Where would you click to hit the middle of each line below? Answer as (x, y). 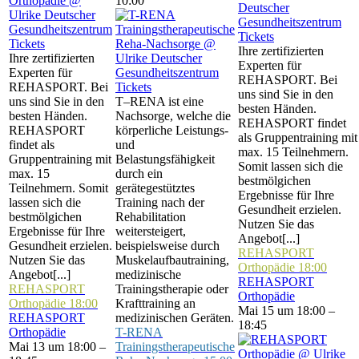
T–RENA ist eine (159, 101)
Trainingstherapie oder (172, 289)
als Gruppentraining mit (298, 137)
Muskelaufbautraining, (172, 260)
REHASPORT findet (292, 123)
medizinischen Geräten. (175, 318)
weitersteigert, (151, 231)
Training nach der (160, 202)
